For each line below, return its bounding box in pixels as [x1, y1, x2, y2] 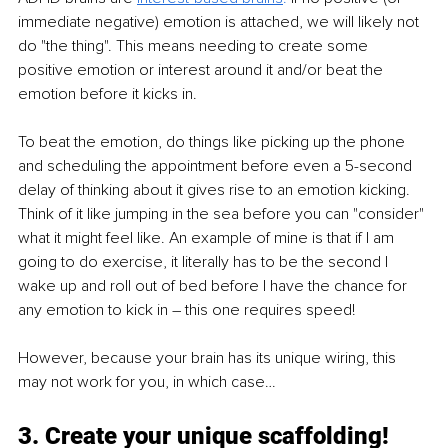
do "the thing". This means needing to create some [18, 36, 372, 57]
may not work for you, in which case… [18, 372, 276, 393]
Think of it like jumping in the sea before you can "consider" [18, 204, 428, 225]
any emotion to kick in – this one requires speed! [18, 300, 359, 321]
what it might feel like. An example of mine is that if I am [18, 228, 398, 249]
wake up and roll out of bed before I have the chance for [18, 276, 411, 297]
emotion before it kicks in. [18, 84, 197, 105]
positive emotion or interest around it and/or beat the [18, 60, 387, 81]
